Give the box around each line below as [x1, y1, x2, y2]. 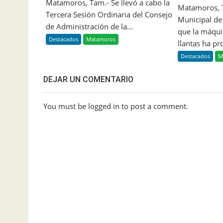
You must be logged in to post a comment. [43, 101, 188, 111]
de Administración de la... [46, 21, 133, 32]
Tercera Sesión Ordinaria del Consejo [46, 9, 172, 20]
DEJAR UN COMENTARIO [43, 75, 133, 85]
